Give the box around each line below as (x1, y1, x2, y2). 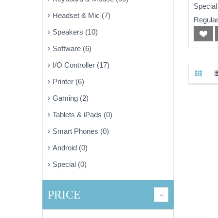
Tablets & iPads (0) (53, 110, 112, 119)
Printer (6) (53, 77, 84, 86)
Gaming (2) (53, 94, 89, 102)
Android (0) (53, 144, 88, 152)
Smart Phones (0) (53, 127, 109, 135)
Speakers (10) (53, 28, 98, 36)
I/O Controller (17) (53, 61, 109, 69)
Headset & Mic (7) (53, 11, 110, 19)
